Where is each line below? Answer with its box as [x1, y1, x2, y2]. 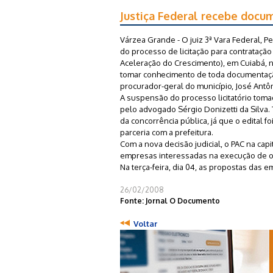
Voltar [133, 218, 157, 229]
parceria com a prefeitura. [120, 127, 213, 137]
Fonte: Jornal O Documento [120, 196, 220, 205]
